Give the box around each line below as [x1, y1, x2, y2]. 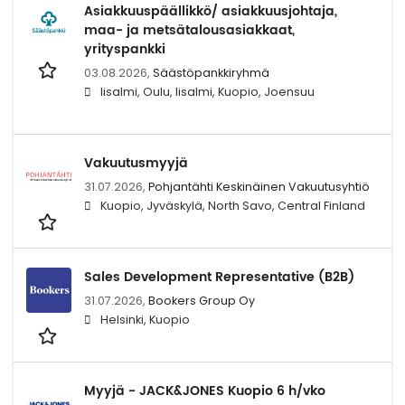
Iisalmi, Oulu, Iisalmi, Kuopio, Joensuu [100, 83, 315, 99]
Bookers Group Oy [148, 292, 255, 308]
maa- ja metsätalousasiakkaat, [84, 19, 295, 41]
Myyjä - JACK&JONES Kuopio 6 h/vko [84, 380, 325, 401]
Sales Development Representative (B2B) [84, 266, 354, 287]
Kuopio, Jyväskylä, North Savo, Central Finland [100, 197, 365, 213]
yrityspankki [84, 38, 165, 60]
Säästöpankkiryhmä [153, 64, 269, 80]
